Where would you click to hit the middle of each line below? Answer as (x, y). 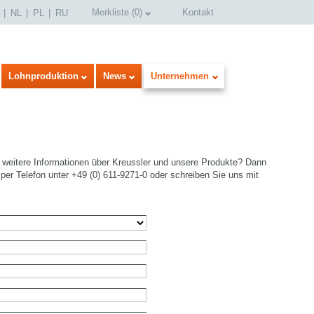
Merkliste (110, 12)
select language (265, 271)
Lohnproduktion (43, 76)
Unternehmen (180, 76)
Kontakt (198, 12)
